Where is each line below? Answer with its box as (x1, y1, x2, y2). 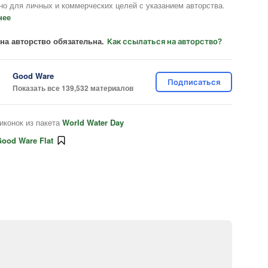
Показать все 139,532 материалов (13, 82, 133, 93)
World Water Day (62, 117, 124, 128)
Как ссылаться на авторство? (107, 36, 222, 46)
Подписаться (167, 77, 220, 87)
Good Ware (13, 69, 54, 81)
